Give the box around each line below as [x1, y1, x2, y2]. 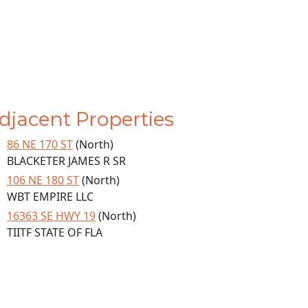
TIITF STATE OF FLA [7, 225, 102, 240]
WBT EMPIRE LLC [7, 189, 93, 204]
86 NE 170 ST [7, 137, 73, 152]
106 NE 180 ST [7, 173, 79, 188]
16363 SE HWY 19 [7, 208, 96, 223]
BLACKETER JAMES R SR [7, 153, 126, 168]
